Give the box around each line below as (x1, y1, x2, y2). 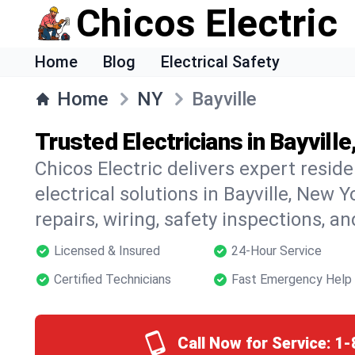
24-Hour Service (231, 243, 322, 258)
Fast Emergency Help (231, 272, 352, 287)
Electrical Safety (161, 52, 280, 71)
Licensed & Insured (54, 243, 160, 258)
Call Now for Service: (177, 334, 331, 353)
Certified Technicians (54, 272, 171, 287)
